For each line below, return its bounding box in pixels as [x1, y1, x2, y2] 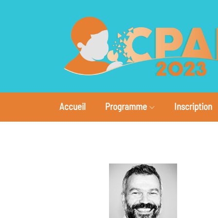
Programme [105, 101, 147, 112]
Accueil [59, 101, 86, 112]
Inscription [174, 101, 212, 112]
